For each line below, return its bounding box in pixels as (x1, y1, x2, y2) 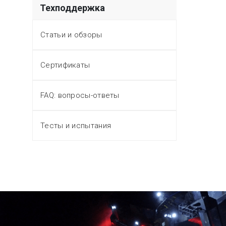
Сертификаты (40, 61, 90, 70)
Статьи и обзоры (40, 30, 102, 39)
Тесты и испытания (40, 121, 111, 130)
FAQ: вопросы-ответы (40, 91, 120, 100)
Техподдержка (40, 3, 105, 13)
